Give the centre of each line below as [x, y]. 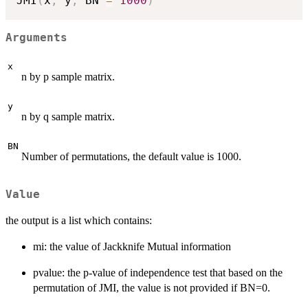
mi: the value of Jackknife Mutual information [132, 247]
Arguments [36, 37]
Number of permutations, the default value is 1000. [131, 156]
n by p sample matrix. [68, 76]
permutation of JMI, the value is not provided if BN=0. [152, 288]
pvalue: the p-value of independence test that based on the [158, 273]
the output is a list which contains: [79, 221]
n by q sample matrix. [68, 116]
